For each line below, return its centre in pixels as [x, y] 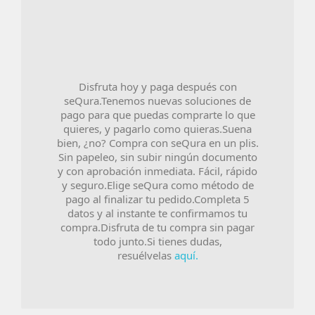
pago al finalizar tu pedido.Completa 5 [157, 198]
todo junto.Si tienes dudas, [157, 240]
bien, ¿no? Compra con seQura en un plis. [157, 141]
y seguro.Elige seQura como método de [157, 184]
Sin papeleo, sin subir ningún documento [157, 155]
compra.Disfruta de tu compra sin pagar [157, 226]
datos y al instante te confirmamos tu [157, 212]
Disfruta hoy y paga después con [157, 85]
